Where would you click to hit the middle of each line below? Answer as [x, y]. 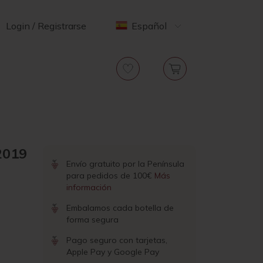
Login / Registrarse [46, 26]
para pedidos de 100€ [110, 176]
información [89, 187]
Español [149, 26]
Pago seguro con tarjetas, [117, 240]
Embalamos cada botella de [120, 208]
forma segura [92, 220]
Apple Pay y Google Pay [113, 252]
